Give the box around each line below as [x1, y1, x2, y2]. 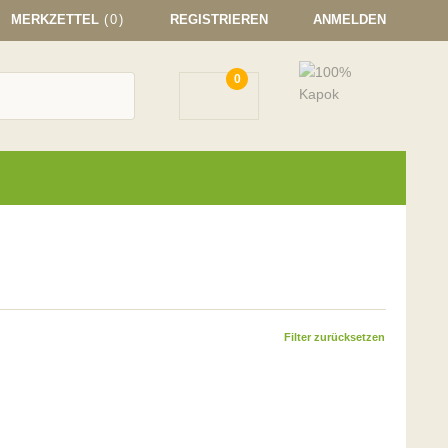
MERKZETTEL [11, 12, 99, 27]
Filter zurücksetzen [284, 331, 385, 343]
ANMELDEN [313, 12, 386, 27]
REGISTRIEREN [170, 12, 268, 27]
